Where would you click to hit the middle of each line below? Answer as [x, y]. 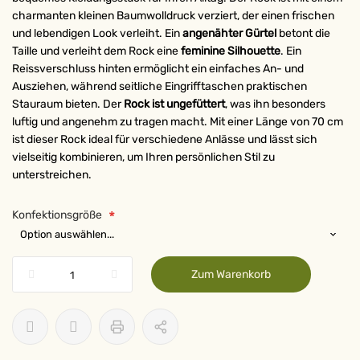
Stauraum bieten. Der [68, 104]
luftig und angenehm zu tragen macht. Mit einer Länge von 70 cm [178, 122]
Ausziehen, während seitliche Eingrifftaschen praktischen [160, 86]
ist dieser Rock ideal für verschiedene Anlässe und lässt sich [165, 139]
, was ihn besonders [275, 104]
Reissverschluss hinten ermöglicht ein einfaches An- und [158, 69]
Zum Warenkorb [231, 274]
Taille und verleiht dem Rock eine [96, 51]
